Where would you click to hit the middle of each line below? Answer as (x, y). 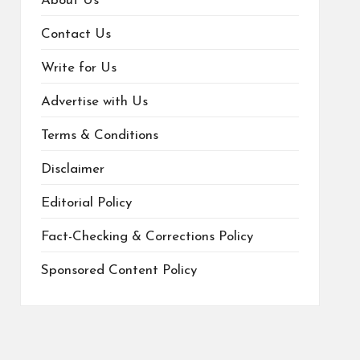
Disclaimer (72, 170)
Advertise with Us (94, 102)
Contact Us (76, 35)
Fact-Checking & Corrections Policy (147, 237)
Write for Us (78, 68)
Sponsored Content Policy (119, 271)
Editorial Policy (86, 203)
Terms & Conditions (99, 136)
